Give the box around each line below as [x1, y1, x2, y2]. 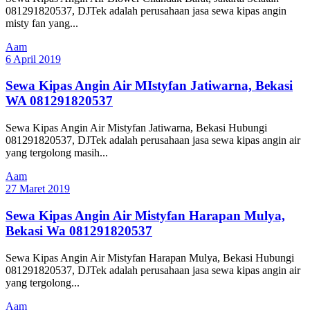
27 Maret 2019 [6, 183, 70, 195]
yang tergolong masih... [6, 147, 108, 159]
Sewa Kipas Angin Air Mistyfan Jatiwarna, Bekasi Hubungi [6, 122, 267, 134]
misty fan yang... [6, 17, 78, 29]
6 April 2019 [6, 53, 61, 65]
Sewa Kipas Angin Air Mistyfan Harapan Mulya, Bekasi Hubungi [6, 251, 294, 264]
